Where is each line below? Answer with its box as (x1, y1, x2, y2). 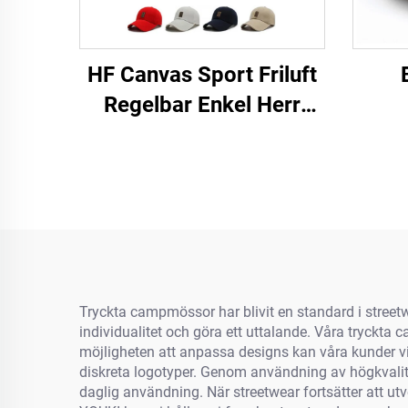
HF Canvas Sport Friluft (87, 62, 317, 87)
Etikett (170, 182, 234, 208)
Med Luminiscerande (99, 152, 305, 178)
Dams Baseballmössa (97, 122, 308, 148)
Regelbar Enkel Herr (104, 92, 301, 117)
